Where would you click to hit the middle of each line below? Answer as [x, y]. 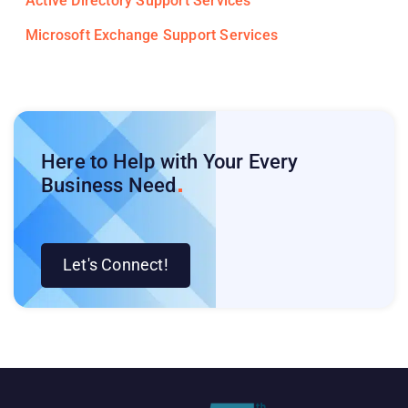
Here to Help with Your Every [170, 161]
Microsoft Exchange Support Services [152, 35]
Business [85, 185]
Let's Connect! [116, 265]
